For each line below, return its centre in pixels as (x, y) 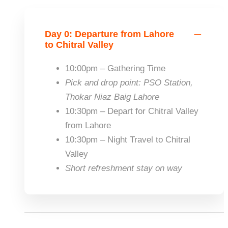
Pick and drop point (102, 83)
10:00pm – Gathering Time (115, 68)
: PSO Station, (166, 83)
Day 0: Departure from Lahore (109, 34)
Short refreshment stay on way (124, 168)
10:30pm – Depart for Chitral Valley (132, 111)
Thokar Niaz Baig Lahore (112, 97)
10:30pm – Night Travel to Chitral (128, 140)
